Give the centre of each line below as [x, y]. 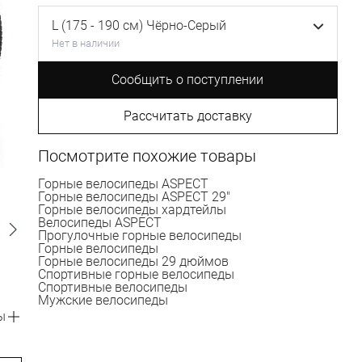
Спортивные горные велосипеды [136, 274]
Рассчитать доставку [187, 116]
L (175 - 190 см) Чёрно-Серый [139, 25]
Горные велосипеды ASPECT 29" [134, 197]
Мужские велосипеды [103, 300]
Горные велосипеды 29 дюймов [133, 261]
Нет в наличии [85, 43]
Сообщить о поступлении [188, 80]
